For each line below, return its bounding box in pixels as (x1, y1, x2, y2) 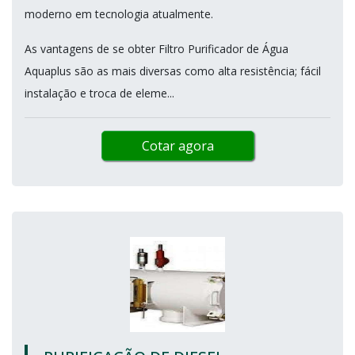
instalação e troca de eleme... (25, 85, 174, 101)
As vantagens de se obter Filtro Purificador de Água (25, 40, 288, 56)
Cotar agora (141, 136, 214, 155)
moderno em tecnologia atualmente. (25, 6, 213, 21)
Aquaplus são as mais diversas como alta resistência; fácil (25, 63, 321, 78)
